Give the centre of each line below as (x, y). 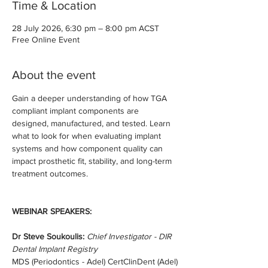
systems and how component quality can (89, 148)
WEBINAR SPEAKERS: (52, 211)
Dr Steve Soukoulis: (48, 236)
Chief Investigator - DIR (130, 236)
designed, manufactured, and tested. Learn (92, 123)
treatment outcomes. (50, 173)
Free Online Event (46, 39)
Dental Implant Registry (55, 249)
